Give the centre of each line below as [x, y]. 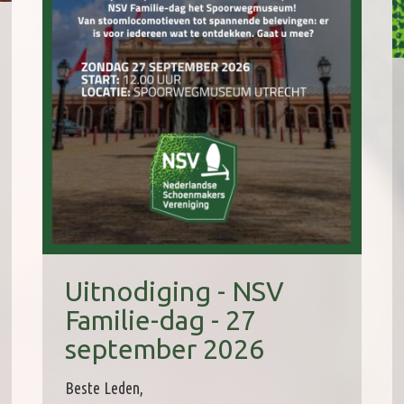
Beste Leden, [104, 387]
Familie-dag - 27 [160, 320]
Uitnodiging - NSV [174, 291]
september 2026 [164, 349]
